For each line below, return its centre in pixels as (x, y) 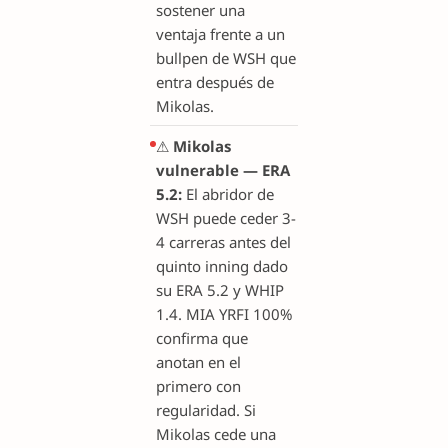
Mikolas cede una (216, 433)
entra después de (215, 81)
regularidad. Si (206, 409)
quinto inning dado (222, 265)
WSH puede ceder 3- (226, 217)
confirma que (202, 337)
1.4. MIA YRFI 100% (224, 313)
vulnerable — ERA (223, 169)
